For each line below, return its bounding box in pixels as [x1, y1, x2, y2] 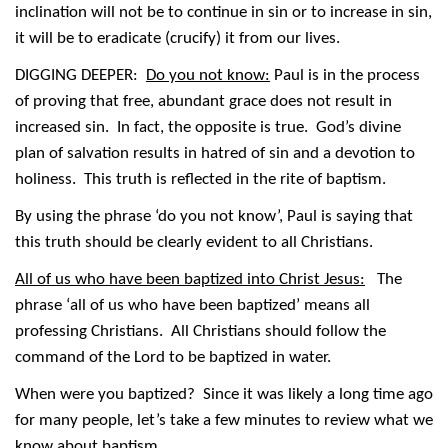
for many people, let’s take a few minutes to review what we [15, 411, 433, 429]
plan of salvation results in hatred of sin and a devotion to [15, 144, 415, 162]
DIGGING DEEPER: [15, 66, 146, 84]
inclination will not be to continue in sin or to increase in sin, [15, 3, 432, 21]
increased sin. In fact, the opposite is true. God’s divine [15, 118, 401, 136]
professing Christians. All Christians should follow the [15, 322, 386, 340]
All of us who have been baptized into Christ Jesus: [15, 270, 365, 288]
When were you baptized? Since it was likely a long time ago [15, 385, 433, 403]
